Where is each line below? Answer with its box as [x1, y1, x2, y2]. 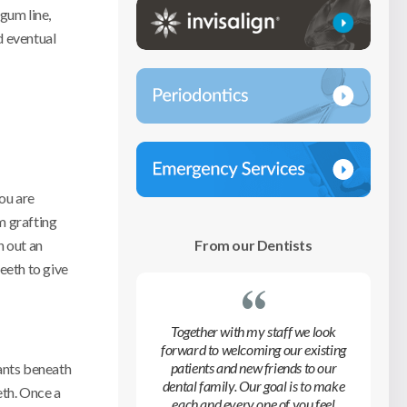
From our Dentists [194, 235, 313, 253]
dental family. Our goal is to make [162, 376, 345, 394]
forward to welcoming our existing [161, 340, 346, 358]
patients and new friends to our [170, 358, 337, 376]
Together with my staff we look [170, 322, 336, 340]
